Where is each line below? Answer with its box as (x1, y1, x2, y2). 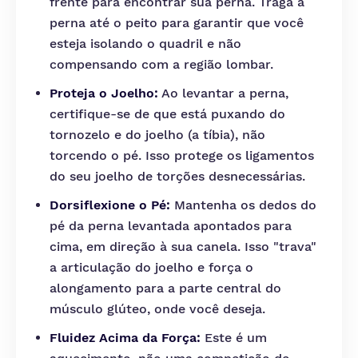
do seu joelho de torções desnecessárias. (50, 169, 305, 184)
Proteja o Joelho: (50, 86, 158, 101)
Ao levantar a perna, (158, 86, 288, 101)
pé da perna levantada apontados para (50, 218, 292, 233)
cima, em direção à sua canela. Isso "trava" (50, 239, 316, 254)
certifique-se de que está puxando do (50, 106, 285, 121)
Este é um (201, 330, 267, 345)
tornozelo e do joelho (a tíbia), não (50, 127, 265, 142)
